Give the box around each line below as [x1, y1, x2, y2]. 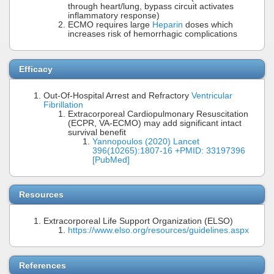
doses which [183, 20, 233, 30]
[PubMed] [92, 155, 130, 165]
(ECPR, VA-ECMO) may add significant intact [68, 118, 242, 128]
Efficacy [19, 64, 53, 74]
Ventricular [191, 91, 232, 100]
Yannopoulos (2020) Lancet [92, 136, 199, 146]
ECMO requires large [68, 20, 152, 30]
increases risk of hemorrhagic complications [68, 29, 237, 39]
